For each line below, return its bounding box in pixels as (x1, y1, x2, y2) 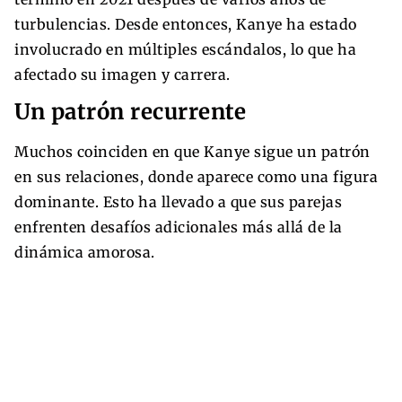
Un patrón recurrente (14, 97, 246, 126)
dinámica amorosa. (14, 242, 155, 261)
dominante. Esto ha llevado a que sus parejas (14, 192, 342, 211)
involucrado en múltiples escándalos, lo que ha (14, 39, 356, 58)
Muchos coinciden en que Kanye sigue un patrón (14, 142, 371, 161)
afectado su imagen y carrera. (14, 65, 231, 83)
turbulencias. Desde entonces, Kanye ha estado (14, 14, 357, 33)
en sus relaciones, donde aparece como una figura (14, 167, 378, 186)
